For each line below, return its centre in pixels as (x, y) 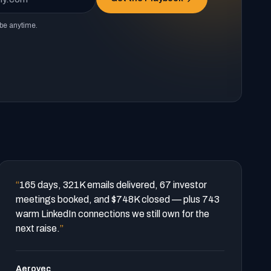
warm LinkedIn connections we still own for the (113, 214)
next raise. (38, 228)
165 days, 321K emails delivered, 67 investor (113, 185)
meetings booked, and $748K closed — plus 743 (118, 199)
